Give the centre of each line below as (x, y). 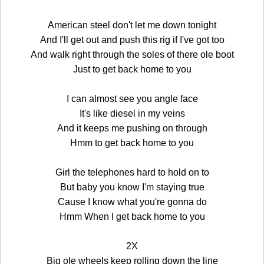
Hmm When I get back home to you (132, 216)
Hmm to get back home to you (132, 143)
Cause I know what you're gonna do (132, 202)
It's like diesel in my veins (132, 113)
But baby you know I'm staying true (132, 187)
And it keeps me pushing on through (132, 128)
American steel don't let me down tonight (132, 25)
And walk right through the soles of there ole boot (132, 54)
